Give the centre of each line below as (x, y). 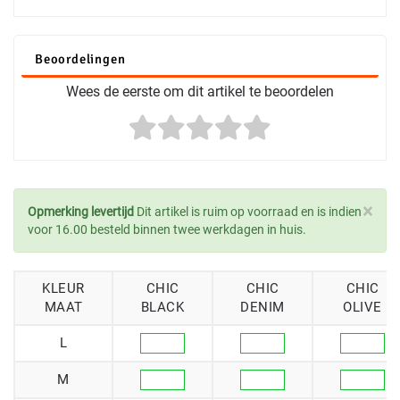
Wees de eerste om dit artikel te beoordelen (200, 92)
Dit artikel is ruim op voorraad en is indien (248, 212)
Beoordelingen (80, 59)
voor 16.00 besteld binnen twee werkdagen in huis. (167, 230)
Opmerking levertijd (81, 212)
